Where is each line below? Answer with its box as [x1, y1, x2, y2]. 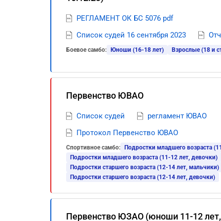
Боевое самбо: [66, 46, 107, 53]
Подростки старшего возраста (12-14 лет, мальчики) [70, 164, 219, 171]
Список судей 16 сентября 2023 [76, 31, 186, 39]
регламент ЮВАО [147, 111, 207, 120]
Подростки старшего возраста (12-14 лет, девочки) [70, 174, 215, 181]
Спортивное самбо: [66, 144, 120, 151]
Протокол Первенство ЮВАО [76, 128, 178, 137]
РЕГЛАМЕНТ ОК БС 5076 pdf [76, 14, 173, 23]
